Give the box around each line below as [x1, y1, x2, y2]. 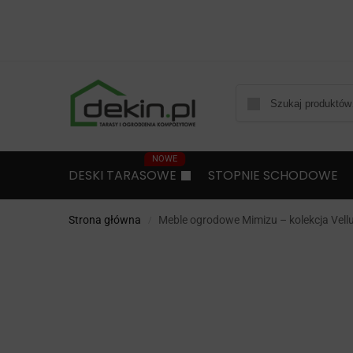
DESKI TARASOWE [69, 166, 176, 184]
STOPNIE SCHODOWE [207, 166, 338, 184]
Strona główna [69, 214, 141, 226]
